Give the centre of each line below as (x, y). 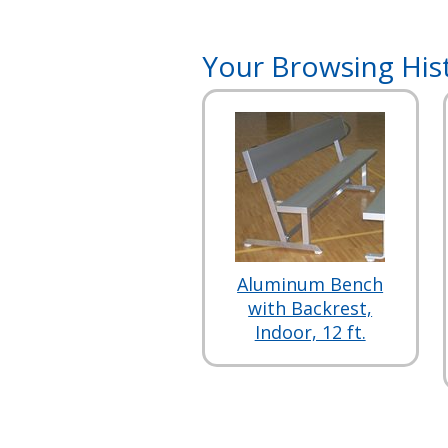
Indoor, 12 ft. (310, 332)
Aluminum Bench (310, 284)
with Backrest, (310, 308)
